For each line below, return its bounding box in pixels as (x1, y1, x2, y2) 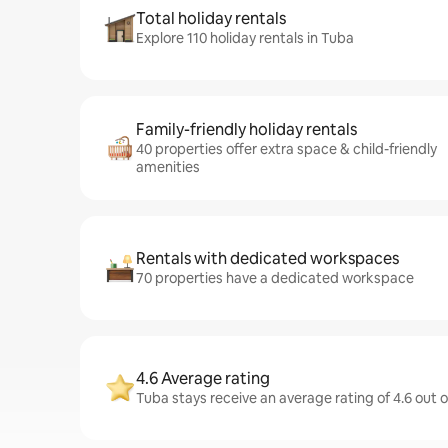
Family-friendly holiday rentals (136, 119, 357, 140)
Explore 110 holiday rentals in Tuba (136, 29, 354, 47)
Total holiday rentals (136, 8, 286, 29)
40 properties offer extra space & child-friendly (136, 140, 437, 158)
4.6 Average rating (136, 368, 270, 389)
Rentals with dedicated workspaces (136, 248, 399, 269)
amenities (136, 158, 200, 176)
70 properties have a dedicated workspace (136, 269, 414, 287)
